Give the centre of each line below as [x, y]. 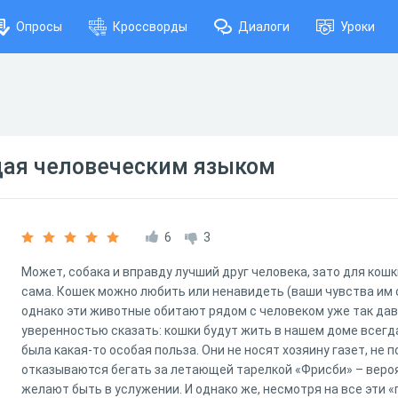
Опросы [39, 27]
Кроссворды [150, 27]
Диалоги [264, 27]
